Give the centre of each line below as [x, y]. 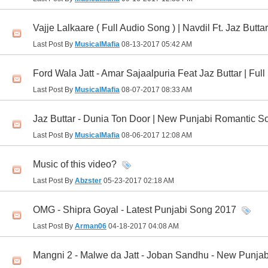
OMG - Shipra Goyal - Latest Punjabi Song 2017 [135, 210]
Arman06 [91, 226]
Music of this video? [75, 165]
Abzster [88, 181]
